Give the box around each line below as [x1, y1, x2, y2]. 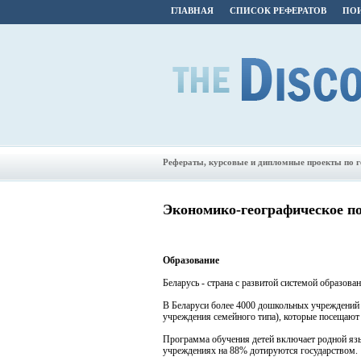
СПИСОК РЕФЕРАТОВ [230, 6, 326, 15]
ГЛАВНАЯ [171, 6, 214, 15]
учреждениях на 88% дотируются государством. [163, 345, 358, 356]
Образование [163, 255, 219, 266]
